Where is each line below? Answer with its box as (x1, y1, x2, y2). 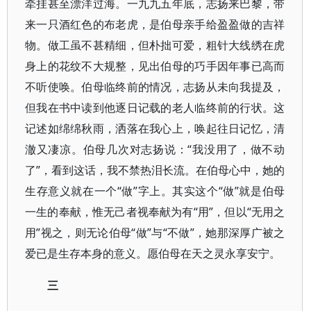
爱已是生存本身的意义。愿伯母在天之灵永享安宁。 (25, 246, 280, 261)
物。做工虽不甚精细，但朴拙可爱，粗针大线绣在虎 (25, 37, 285, 53)
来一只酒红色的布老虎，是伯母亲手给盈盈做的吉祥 (25, 17, 285, 32)
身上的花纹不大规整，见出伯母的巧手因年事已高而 (25, 58, 285, 74)
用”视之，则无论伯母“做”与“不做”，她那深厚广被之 (25, 225, 285, 240)
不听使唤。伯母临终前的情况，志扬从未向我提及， (25, 79, 285, 94)
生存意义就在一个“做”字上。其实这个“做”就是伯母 (25, 183, 285, 199)
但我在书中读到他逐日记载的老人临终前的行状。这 (25, 100, 285, 115)
